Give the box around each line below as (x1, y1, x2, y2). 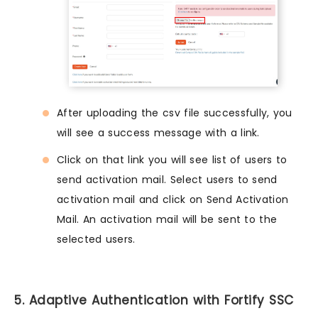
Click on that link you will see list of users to (57, 153, 287, 168)
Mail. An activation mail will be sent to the (57, 212, 278, 227)
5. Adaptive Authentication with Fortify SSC (14, 292, 294, 309)
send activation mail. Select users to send (57, 172, 278, 187)
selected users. (57, 232, 136, 247)
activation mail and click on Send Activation (57, 192, 289, 207)
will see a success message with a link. (57, 126, 260, 141)
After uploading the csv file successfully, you (57, 106, 292, 121)
